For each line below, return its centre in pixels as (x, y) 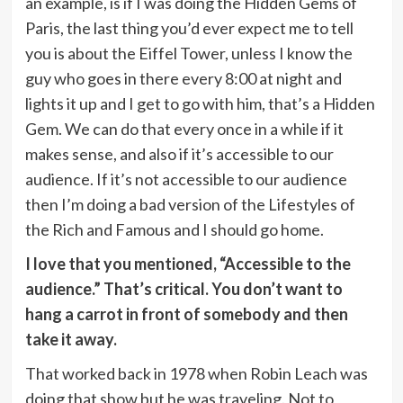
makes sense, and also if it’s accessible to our (179, 153)
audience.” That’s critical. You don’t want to (184, 288)
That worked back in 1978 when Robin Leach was (196, 373)
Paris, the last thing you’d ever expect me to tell (189, 27)
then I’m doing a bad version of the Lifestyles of (190, 204)
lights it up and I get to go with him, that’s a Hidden (200, 103)
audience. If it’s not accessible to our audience (186, 179)
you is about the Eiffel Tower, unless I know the (188, 53)
